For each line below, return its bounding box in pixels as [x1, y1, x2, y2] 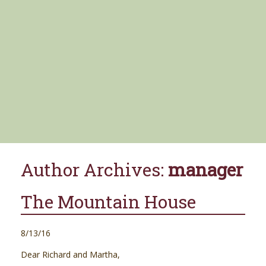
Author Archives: [21, 158, 168, 182]
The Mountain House [21, 190, 196, 214]
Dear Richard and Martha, [21, 249, 120, 261]
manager [168, 158, 243, 182]
